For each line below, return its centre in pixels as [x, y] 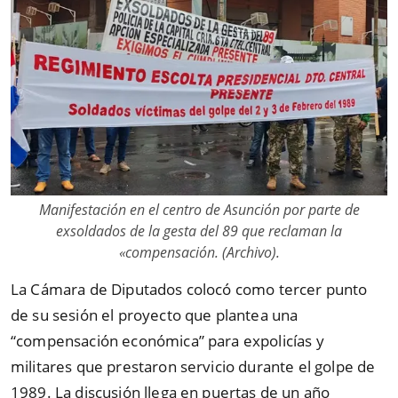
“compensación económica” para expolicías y [167, 340]
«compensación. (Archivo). [199, 252]
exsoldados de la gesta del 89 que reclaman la [199, 231]
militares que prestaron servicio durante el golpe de [193, 366]
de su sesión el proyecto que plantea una [155, 314]
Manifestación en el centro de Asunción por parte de [199, 209]
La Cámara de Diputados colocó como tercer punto [189, 289]
